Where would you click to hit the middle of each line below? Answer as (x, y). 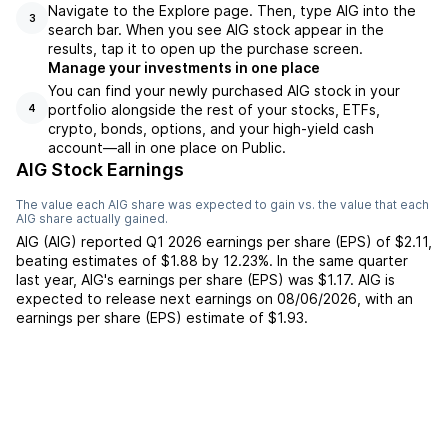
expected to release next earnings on (144, 298)
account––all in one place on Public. (167, 147)
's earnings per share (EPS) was (209, 279)
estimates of (116, 260)
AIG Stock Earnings (100, 169)
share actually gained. (102, 218)
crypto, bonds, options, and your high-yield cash (211, 128)
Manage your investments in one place (184, 67)
